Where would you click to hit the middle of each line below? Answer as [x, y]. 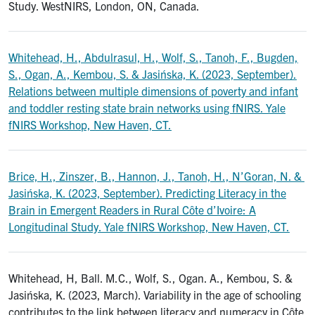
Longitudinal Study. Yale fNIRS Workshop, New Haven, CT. [149, 227]
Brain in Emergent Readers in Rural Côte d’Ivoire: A [132, 210]
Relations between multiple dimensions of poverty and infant [153, 91]
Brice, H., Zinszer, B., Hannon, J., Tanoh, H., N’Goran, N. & [156, 176]
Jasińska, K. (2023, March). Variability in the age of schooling [155, 295]
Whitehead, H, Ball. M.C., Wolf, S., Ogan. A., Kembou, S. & [150, 278]
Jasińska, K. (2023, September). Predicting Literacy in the [147, 193]
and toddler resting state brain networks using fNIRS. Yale [147, 108]
